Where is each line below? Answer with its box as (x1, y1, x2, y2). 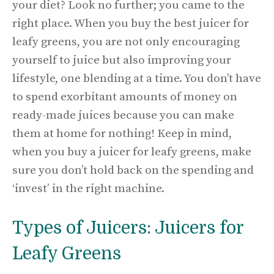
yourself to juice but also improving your (12, 53, 231, 67)
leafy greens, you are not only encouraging (12, 34, 240, 49)
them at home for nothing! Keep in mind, (12, 126, 232, 141)
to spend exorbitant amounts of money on (12, 89, 237, 104)
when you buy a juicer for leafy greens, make (12, 144, 251, 159)
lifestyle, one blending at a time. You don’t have (12, 71, 261, 86)
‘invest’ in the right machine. (12, 181, 167, 196)
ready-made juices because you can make (12, 108, 234, 122)
